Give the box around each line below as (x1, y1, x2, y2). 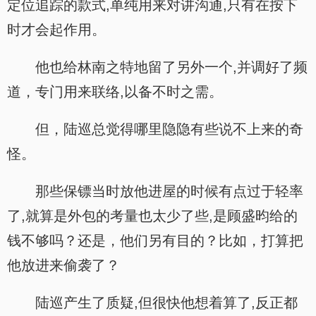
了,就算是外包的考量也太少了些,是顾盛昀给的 (7, 208, 298, 224)
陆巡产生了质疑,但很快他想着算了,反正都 (35, 295, 298, 310)
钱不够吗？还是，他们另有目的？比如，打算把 (7, 233, 303, 248)
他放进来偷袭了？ (7, 257, 120, 273)
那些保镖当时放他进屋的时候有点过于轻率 (35, 183, 303, 199)
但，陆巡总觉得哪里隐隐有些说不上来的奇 (35, 121, 303, 137)
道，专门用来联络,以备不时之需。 (7, 84, 223, 99)
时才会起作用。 (7, 22, 106, 37)
